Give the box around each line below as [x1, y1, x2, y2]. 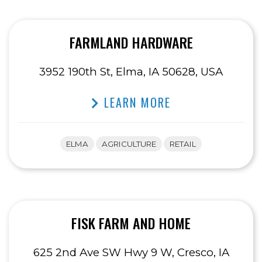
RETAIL [170, 139, 196, 149]
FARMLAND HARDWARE [69, 32, 193, 53]
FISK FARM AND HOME [71, 212, 191, 234]
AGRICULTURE [102, 139, 156, 149]
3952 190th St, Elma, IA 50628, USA [39, 65, 223, 79]
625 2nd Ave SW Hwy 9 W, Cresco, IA [33, 246, 229, 260]
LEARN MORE [100, 94, 171, 112]
